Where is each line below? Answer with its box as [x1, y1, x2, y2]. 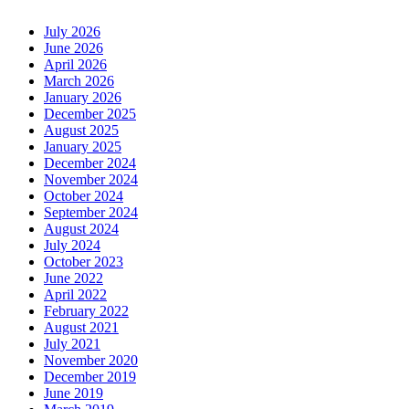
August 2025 [44, 121, 119, 138]
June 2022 [44, 269, 103, 286]
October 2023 [44, 253, 123, 269]
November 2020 [44, 351, 138, 368]
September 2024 [44, 204, 138, 220]
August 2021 [44, 319, 119, 335]
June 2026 [44, 39, 103, 56]
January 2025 [44, 138, 121, 154]
